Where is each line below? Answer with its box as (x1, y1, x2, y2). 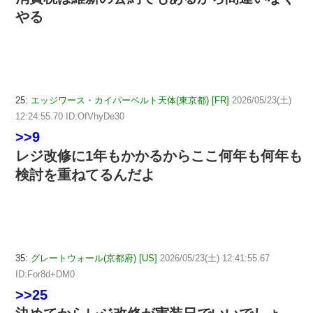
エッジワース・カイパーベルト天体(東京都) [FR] (31, 94, 229, 105)
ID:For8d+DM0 (15, 268, 75, 279)
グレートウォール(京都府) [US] (31, 252, 157, 263)
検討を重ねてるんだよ (15, 166, 155, 182)
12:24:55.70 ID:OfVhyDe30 (15, 110, 124, 122)
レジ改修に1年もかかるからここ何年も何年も (15, 147, 303, 163)
